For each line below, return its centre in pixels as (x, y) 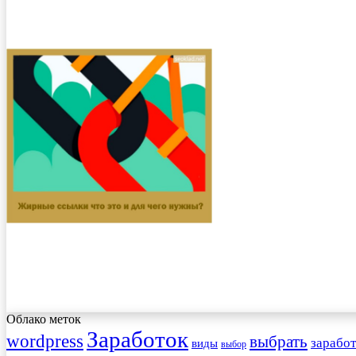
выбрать (279, 342)
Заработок (137, 340)
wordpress (45, 341)
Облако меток (44, 319)
